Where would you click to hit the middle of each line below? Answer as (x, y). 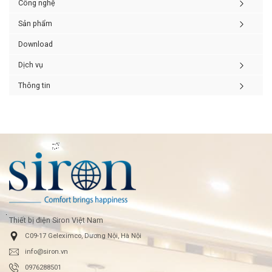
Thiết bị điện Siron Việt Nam (56, 220)
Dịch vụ (31, 64)
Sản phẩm (35, 23)
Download (36, 44)
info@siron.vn (46, 252)
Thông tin (34, 85)
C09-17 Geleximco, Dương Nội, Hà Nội (83, 236)
